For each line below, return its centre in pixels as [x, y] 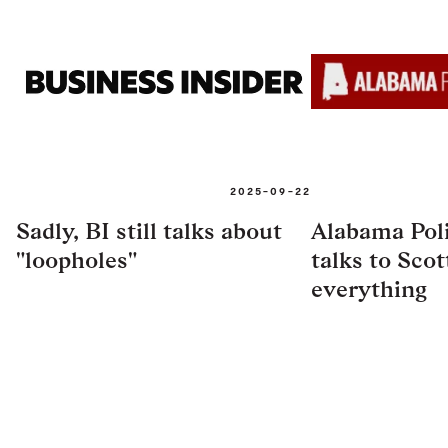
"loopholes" [76, 259]
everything [369, 288]
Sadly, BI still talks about [149, 230]
